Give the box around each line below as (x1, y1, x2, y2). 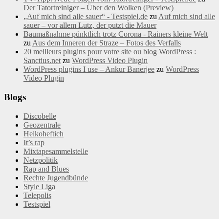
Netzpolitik (23, 155, 58, 164)
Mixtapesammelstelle (23, 147, 88, 155)
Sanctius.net (23, 56, 61, 65)
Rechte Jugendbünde (23, 173, 88, 182)
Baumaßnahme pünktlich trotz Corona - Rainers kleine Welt (23, 30, 208, 39)
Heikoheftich (23, 129, 64, 138)
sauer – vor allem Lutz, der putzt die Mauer (23, 21, 156, 30)
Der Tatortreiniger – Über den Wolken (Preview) (23, 3, 174, 12)
